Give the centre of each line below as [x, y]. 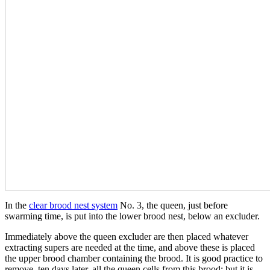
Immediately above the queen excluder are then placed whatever [127, 236]
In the [17, 205]
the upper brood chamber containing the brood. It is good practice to [134, 258]
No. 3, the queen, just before [173, 205]
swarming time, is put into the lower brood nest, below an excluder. [132, 216]
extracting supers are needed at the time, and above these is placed [130, 247]
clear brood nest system [73, 205]
